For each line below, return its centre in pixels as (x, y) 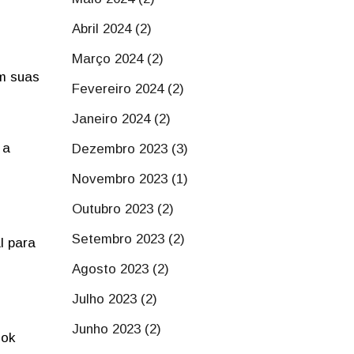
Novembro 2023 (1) (130, 179)
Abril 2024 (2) (112, 29)
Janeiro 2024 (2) (121, 119)
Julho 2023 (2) (115, 299)
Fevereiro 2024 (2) (128, 89)
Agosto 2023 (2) (121, 269)
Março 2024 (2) (118, 59)
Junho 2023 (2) (117, 329)
